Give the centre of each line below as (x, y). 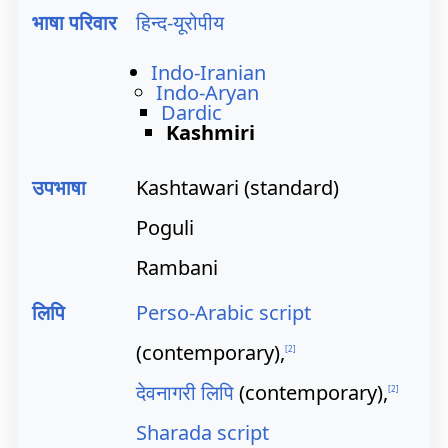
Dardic (191, 112)
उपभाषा (59, 187)
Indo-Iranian (208, 72)
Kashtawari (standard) (237, 187)
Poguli (165, 227)
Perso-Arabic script (223, 312)
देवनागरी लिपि (185, 392)
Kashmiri (210, 132)
